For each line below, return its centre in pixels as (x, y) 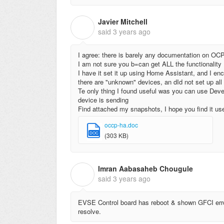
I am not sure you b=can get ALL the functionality (150, 64)
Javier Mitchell (123, 22)
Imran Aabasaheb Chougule (145, 169)
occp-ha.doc (121, 125)
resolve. (89, 211)
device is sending (103, 100)
